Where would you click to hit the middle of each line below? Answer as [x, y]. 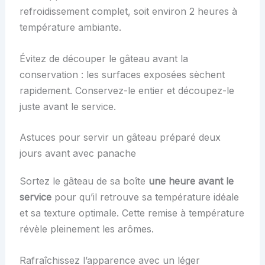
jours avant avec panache [77, 153]
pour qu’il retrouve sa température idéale [145, 197]
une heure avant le [191, 181]
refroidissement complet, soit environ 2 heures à [128, 11]
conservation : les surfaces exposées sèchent [122, 74]
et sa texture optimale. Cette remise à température [132, 213]
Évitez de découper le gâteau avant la [104, 58]
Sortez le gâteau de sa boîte [84, 181]
